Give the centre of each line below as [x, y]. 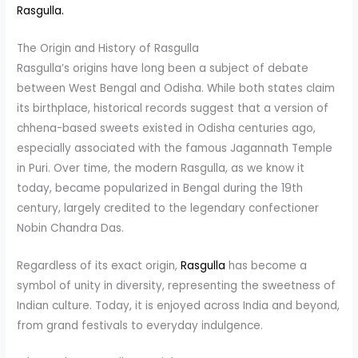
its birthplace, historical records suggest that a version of [173, 108]
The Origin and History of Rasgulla [108, 48]
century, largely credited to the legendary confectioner [168, 208]
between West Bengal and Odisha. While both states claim [176, 88]
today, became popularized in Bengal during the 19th [160, 188]
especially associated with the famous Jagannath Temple [175, 148]
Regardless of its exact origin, [99, 265]
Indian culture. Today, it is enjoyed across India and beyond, [179, 305]
